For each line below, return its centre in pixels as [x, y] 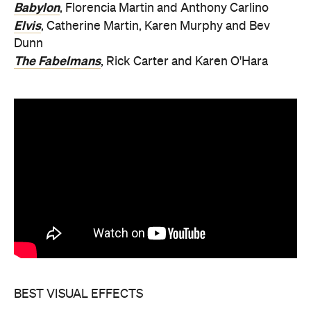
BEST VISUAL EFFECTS [78, 294]
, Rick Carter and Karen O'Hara [184, 62]
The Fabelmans [57, 61]
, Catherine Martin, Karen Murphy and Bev [155, 26]
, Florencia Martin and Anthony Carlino [164, 8]
